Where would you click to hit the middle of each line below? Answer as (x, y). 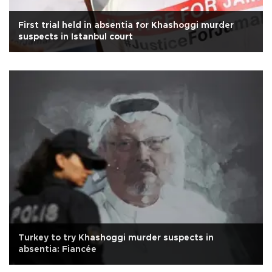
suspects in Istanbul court (76, 37)
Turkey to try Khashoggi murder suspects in (116, 238)
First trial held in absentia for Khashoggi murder (126, 25)
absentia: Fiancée (57, 250)
